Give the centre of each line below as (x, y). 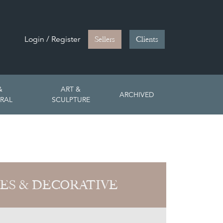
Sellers (105, 39)
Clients (147, 39)
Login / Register (52, 39)
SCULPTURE (71, 100)
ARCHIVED (137, 94)
